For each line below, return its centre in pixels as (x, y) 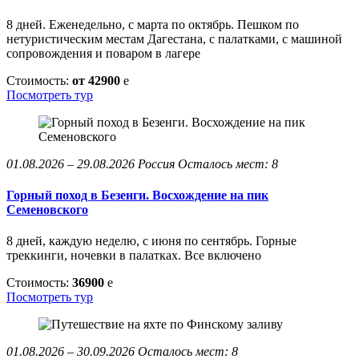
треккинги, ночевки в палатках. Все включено (134, 256)
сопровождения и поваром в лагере (103, 53)
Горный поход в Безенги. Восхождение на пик (137, 195)
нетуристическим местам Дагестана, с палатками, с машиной (174, 38)
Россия (156, 163)
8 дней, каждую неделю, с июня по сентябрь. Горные (151, 241)
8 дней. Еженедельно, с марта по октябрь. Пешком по (153, 24)
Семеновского (47, 209)
